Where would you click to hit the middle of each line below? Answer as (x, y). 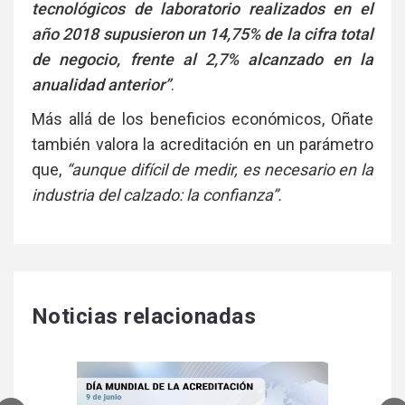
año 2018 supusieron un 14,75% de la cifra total (202, 33)
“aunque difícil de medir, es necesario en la (219, 169)
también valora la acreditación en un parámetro (202, 144)
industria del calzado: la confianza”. (157, 194)
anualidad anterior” (101, 84)
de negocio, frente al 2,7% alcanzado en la (202, 59)
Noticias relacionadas (144, 316)
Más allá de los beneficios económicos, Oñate (202, 118)
